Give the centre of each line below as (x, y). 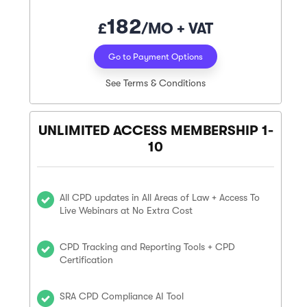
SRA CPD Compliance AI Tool (122, 296)
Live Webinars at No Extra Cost (126, 210)
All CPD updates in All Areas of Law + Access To (160, 197)
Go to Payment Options (156, 57)
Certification (86, 260)
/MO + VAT (177, 28)
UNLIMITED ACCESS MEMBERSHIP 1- (156, 131)
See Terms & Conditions (156, 83)
